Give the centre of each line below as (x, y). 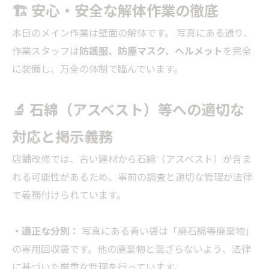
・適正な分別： (46, 231)
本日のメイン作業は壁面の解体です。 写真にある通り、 (132, 32)
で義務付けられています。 (69, 195)
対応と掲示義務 (62, 136)
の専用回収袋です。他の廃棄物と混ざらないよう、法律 (131, 249)
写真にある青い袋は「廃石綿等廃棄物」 (167, 231)
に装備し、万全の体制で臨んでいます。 (98, 68)
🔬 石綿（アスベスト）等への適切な (128, 109)
